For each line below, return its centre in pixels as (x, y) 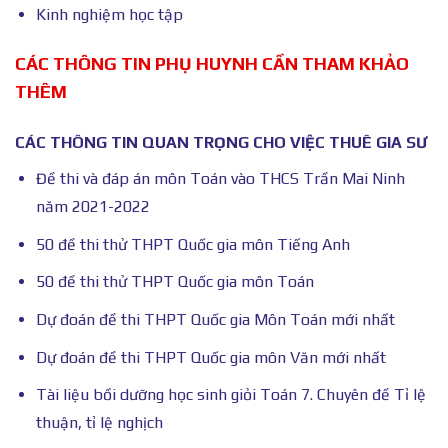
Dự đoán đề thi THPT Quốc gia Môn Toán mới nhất (215, 320)
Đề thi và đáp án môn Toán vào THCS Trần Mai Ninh (220, 179)
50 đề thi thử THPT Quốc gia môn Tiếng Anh (192, 244)
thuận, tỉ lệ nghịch (99, 423)
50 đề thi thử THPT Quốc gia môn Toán (174, 282)
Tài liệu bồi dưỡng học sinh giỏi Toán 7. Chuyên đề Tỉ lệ (230, 395)
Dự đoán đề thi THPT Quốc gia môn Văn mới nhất (210, 357)
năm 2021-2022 (92, 207)
